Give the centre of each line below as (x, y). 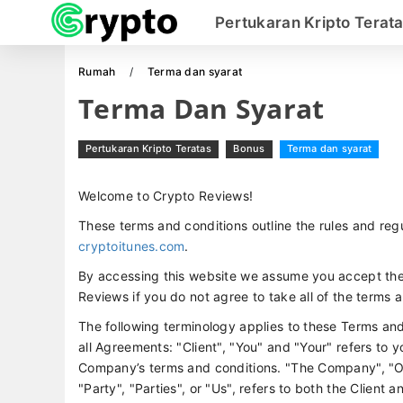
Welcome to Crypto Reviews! (166, 196)
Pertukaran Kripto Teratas (148, 148)
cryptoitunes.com (132, 246)
